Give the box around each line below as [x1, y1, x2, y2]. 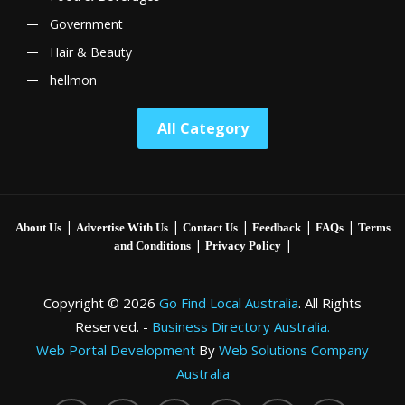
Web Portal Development [36, 340, 195, 359]
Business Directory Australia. [152, 316, 330, 335]
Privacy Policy [204, 238, 281, 252]
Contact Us [182, 220, 238, 234]
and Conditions [113, 238, 191, 252]
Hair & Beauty [50, 42, 132, 61]
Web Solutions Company [219, 340, 369, 359]
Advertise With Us [75, 220, 168, 234]
